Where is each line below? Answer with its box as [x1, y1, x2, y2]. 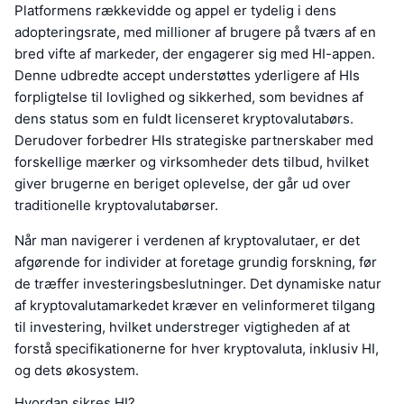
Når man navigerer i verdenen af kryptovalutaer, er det [14, 232, 360, 250]
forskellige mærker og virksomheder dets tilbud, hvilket [14, 153, 369, 171]
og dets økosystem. [14, 362, 139, 380]
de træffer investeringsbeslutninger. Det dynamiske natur [14, 275, 381, 293]
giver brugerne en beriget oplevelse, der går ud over [14, 175, 351, 193]
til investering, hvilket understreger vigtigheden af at [14, 318, 350, 336]
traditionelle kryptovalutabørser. [14, 197, 218, 215]
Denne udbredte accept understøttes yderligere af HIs [14, 67, 360, 85]
